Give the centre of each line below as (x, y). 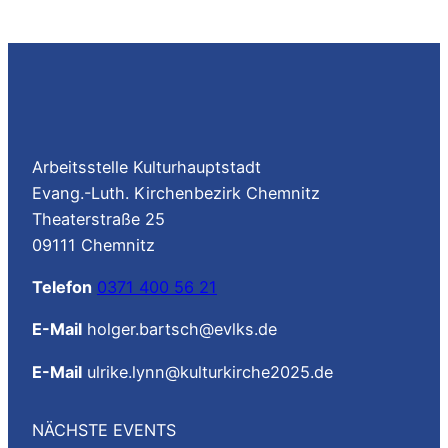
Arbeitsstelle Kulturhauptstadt (146, 166)
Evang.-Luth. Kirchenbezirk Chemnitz (176, 192)
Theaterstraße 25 (98, 218)
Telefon (62, 287)
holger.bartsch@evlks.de (179, 329)
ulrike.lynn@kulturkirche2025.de (207, 371)
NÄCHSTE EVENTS (104, 430)
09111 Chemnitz (93, 244)
